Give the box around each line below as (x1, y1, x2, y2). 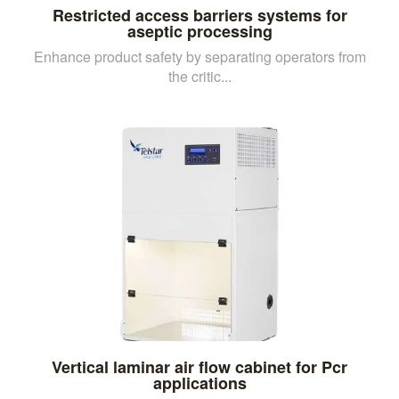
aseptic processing (126, 19, 273, 43)
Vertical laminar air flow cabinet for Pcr (52, 354, 347, 379)
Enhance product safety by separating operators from (33, 45, 366, 67)
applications (152, 370, 247, 395)
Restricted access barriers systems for (52, 3, 347, 27)
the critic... (167, 65, 232, 86)
